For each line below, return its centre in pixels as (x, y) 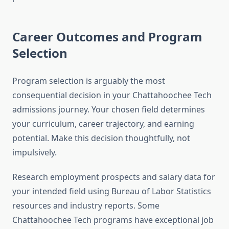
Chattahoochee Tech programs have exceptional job (113, 220)
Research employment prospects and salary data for (114, 177)
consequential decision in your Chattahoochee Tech (112, 95)
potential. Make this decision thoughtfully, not (101, 138)
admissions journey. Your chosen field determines (109, 110)
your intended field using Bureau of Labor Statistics (112, 191)
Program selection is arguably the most (89, 81)
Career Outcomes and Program (107, 37)
